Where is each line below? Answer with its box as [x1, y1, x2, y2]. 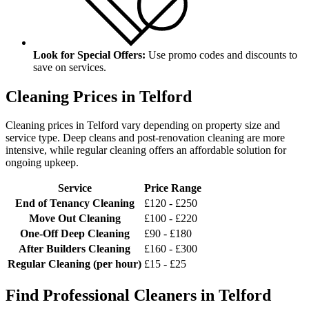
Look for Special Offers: [33, 48, 146, 61]
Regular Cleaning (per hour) [8, 258, 141, 270]
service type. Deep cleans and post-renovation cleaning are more [6, 132, 285, 144]
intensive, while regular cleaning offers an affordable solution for [6, 144, 286, 157]
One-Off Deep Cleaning [19, 228, 130, 240]
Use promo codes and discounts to [148, 48, 297, 61]
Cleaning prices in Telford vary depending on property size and [6, 119, 280, 132]
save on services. [33, 61, 106, 73]
